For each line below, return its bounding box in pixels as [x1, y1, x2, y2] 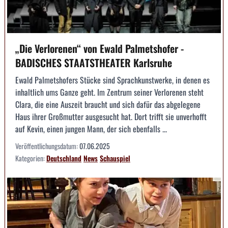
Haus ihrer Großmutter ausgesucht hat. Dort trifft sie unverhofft [15, 110, 207, 123]
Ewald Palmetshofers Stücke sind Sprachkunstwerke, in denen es [15, 73, 210, 86]
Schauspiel [100, 152, 130, 163]
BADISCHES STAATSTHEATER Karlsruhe [15, 54, 172, 70]
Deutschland [46, 152, 81, 163]
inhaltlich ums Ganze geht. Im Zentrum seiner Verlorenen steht [15, 85, 204, 98]
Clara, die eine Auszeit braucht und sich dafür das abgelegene [15, 98, 201, 110]
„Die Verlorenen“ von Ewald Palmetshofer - [15, 40, 184, 56]
